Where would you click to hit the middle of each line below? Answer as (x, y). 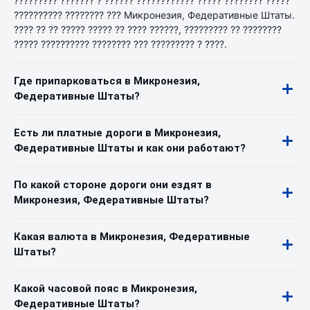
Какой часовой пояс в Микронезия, (106, 289)
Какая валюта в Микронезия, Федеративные (132, 237)
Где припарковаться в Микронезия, (107, 81)
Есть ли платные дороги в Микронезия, (117, 133)
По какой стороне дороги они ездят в (113, 185)
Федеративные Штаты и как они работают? (130, 148)
